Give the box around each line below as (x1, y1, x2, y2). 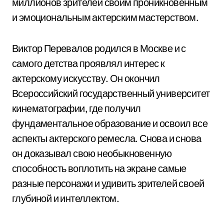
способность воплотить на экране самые (12, 162, 186, 174)
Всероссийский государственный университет (12, 87, 210, 99)
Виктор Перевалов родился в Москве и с (12, 42, 186, 54)
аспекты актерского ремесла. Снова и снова (12, 132, 201, 144)
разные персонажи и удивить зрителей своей (12, 177, 204, 189)
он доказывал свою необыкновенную (12, 147, 172, 159)
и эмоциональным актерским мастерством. (12, 11, 199, 23)
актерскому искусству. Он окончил (12, 72, 160, 84)
